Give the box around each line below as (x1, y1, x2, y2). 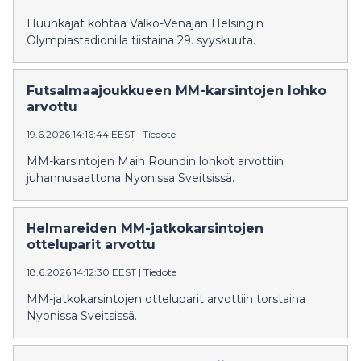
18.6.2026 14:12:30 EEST (27, 265, 136, 278)
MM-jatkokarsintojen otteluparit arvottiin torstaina (27, 291, 305, 306)
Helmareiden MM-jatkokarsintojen (27, 220, 263, 236)
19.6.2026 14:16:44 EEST (27, 127, 135, 140)
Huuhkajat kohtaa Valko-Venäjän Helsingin (27, 15, 263, 31)
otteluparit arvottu (27, 236, 156, 252)
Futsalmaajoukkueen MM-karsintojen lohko (27, 82, 326, 98)
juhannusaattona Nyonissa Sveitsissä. (27, 170, 234, 185)
